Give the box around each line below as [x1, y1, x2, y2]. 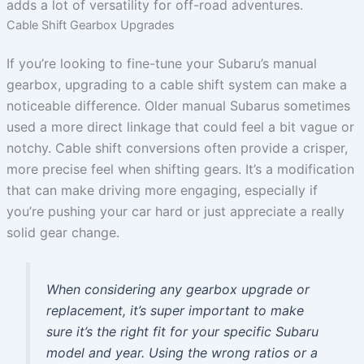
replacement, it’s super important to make [45, 302, 304, 319]
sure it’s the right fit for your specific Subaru [45, 323, 318, 340]
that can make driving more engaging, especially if [6, 181, 318, 198]
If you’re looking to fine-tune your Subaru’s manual [6, 54, 317, 71]
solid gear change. [6, 223, 119, 240]
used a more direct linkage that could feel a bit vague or [6, 118, 354, 135]
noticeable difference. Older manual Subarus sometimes [6, 97, 350, 114]
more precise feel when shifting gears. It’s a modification [6, 160, 354, 177]
